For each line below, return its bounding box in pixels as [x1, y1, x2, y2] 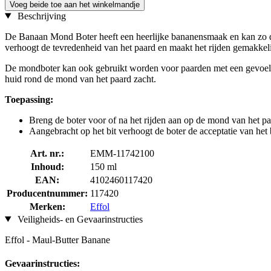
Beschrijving [15, 10, 66, 21]
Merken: [29, 201, 65, 212]
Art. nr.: [30, 148, 64, 158]
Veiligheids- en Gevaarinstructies [15, 214, 143, 224]
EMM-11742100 [90, 148, 154, 158]
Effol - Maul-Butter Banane [5, 234, 110, 245]
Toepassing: [5, 94, 53, 105]
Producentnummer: [7, 188, 88, 198]
